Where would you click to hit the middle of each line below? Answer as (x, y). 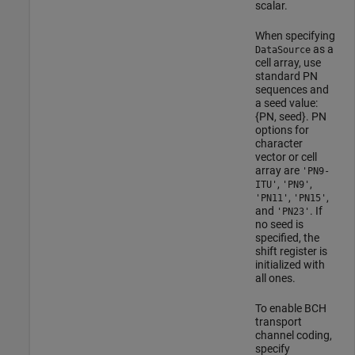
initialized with (290, 264)
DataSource (282, 50)
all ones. (275, 278)
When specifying (295, 35)
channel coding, (293, 335)
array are (278, 170)
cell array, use (288, 62)
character (279, 143)
